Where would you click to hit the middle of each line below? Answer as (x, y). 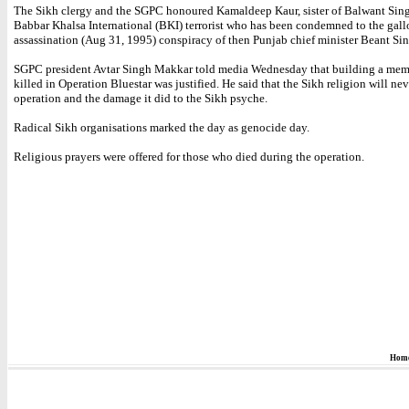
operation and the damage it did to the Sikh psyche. (141, 98)
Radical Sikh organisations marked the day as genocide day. (162, 127)
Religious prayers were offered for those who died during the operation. (189, 157)
